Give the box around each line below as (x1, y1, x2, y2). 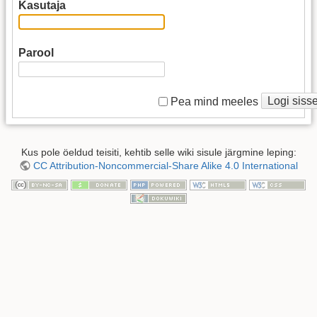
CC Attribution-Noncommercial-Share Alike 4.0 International (33, 160, 298, 172)
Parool (18, 47, 54, 59)
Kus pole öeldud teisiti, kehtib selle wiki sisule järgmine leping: (21, 146, 296, 158)
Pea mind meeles (171, 95, 258, 108)
